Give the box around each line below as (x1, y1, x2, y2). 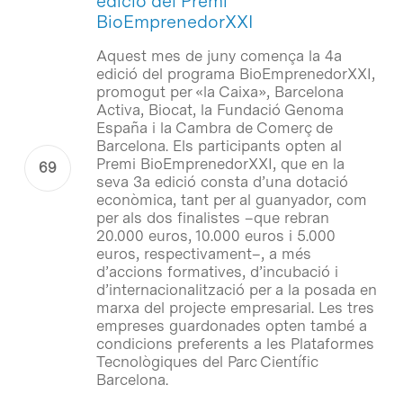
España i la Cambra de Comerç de (95, 118, 333, 137)
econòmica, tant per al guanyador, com (95, 190, 367, 209)
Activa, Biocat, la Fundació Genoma (95, 100, 344, 119)
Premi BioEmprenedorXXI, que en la (95, 154, 345, 173)
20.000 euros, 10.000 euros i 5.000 (95, 226, 336, 245)
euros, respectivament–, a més (95, 244, 311, 263)
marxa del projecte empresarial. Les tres (95, 298, 374, 317)
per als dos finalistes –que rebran (95, 208, 329, 227)
